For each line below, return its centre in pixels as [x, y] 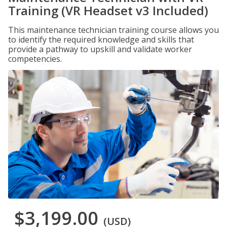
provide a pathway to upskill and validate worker [100, 49]
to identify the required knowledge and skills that [101, 40]
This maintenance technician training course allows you [113, 30]
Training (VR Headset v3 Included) [108, 10]
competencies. [35, 59]
